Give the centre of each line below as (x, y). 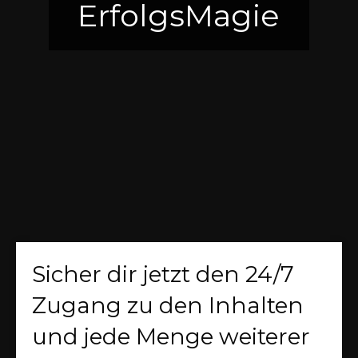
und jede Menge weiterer (171, 336)
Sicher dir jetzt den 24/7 (163, 274)
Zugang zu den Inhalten (168, 305)
